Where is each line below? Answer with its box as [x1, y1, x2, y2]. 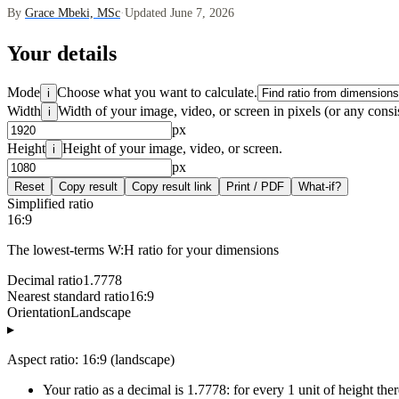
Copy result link [132, 180, 212, 194]
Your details [7, 42, 117, 66]
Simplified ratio [7, 196, 94, 212]
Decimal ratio [7, 273, 83, 289]
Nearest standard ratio [7, 289, 129, 305]
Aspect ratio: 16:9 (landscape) [7, 352, 175, 368]
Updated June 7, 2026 [125, 5, 234, 20]
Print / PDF [226, 180, 284, 194]
